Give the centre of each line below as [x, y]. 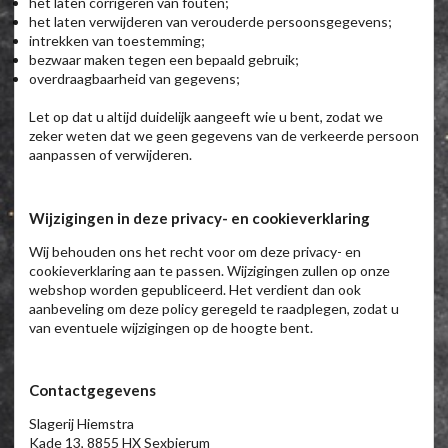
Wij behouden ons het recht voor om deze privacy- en [195, 251]
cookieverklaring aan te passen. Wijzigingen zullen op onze [209, 270]
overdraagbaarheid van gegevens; [134, 78]
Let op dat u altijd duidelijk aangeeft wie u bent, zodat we [206, 116]
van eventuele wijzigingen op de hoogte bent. [171, 327]
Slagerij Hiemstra [81, 424]
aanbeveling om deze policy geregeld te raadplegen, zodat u [214, 308]
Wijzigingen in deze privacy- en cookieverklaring [199, 217]
